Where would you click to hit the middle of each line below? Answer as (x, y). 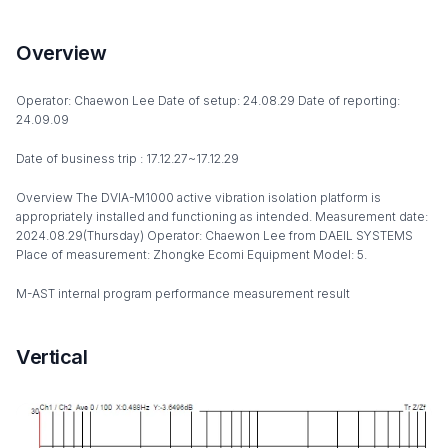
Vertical (51, 357)
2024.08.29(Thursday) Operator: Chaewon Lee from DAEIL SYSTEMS (214, 235)
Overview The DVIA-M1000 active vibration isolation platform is (198, 197)
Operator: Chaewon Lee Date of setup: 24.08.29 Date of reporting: (208, 100)
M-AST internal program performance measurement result (183, 293)
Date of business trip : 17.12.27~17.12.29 (127, 158)
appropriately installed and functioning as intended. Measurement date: (222, 216)
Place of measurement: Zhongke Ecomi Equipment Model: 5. (191, 254)
